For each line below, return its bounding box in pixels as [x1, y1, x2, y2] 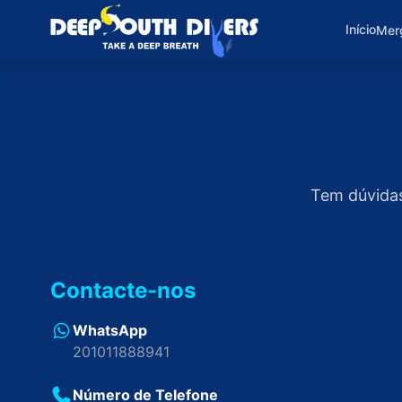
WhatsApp [73, 321, 147, 339]
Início [345, 22, 377, 37]
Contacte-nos [50, 277, 196, 303]
